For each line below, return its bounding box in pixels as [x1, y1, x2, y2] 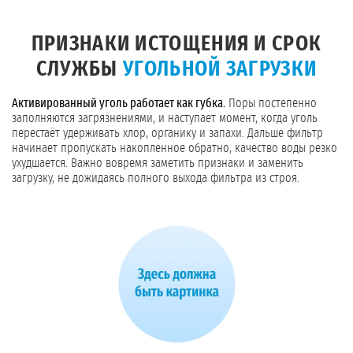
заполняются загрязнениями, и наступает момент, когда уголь [12, 112, 318, 125]
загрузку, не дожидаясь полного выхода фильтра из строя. [12, 172, 299, 185]
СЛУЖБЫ [35, 58, 123, 81]
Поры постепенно [225, 97, 317, 110]
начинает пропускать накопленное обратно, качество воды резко [12, 142, 337, 155]
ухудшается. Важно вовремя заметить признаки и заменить [12, 157, 303, 170]
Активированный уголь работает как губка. [12, 97, 225, 110]
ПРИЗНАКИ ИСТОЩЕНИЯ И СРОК [31, 33, 322, 56]
